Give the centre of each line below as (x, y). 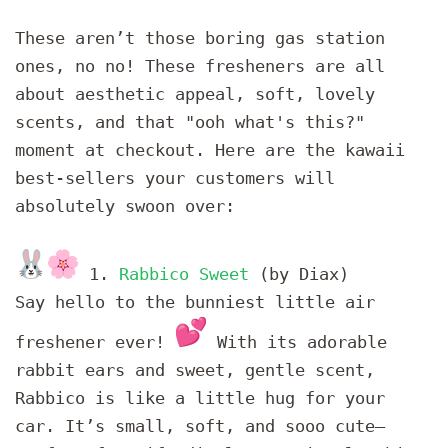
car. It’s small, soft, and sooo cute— (200, 425)
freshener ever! (95, 341)
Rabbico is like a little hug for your (200, 397)
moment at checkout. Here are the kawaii (210, 149)
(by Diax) (304, 273)
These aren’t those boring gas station (200, 37)
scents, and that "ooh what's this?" (190, 121)
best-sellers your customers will (175, 177)
